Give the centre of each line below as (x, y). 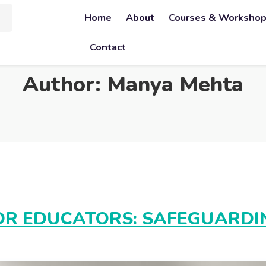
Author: (65, 85)
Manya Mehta (175, 85)
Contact (108, 47)
